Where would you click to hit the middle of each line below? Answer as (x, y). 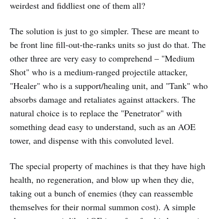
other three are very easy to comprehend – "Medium (102, 58)
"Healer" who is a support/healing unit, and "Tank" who (109, 85)
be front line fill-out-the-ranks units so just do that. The (108, 44)
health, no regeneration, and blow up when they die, (102, 179)
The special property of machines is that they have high (108, 165)
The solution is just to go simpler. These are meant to (104, 31)
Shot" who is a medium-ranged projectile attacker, (99, 72)
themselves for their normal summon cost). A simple (103, 207)
